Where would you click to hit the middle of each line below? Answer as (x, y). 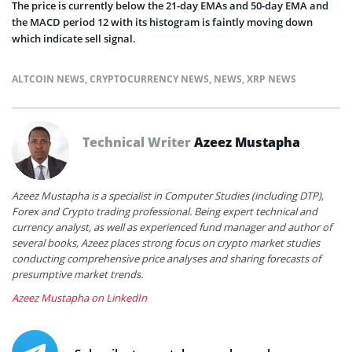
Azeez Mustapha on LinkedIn (79, 297)
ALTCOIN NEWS (48, 79)
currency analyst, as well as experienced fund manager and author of (172, 227)
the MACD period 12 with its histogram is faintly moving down (162, 22)
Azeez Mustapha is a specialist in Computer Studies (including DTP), (168, 195)
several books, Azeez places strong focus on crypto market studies (166, 242)
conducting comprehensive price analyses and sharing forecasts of (166, 258)
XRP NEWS (271, 79)
